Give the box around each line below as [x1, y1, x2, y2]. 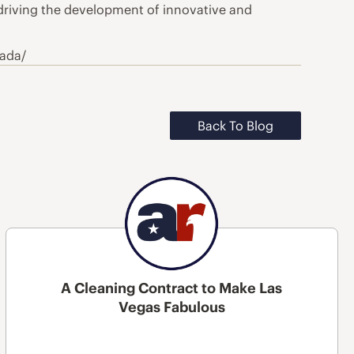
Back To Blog [197, 117, 273, 134]
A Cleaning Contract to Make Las [61, 279, 283, 298]
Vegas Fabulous [118, 298, 225, 317]
